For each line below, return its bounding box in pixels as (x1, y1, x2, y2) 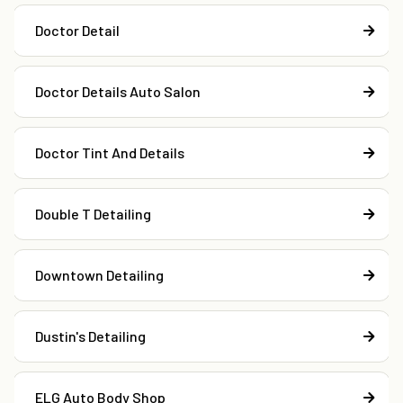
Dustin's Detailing (35, 327, 146, 345)
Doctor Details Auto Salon (35, 83, 201, 101)
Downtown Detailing (35, 266, 164, 284)
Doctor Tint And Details (35, 144, 184, 162)
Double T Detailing (35, 205, 151, 223)
